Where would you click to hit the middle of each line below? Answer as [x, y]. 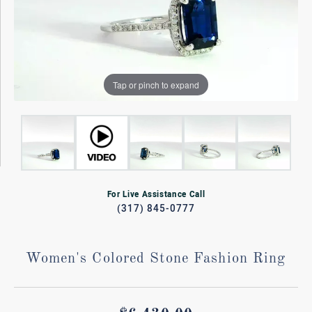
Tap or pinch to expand [156, 84]
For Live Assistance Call [156, 195]
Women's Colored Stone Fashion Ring [156, 259]
